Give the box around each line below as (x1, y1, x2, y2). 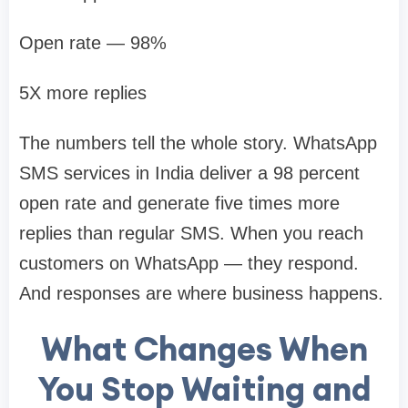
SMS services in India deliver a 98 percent (19, 163, 360, 184)
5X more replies (19, 83, 147, 104)
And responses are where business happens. (19, 283, 383, 304)
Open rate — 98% (19, 33, 167, 54)
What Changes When (40, 328, 368, 371)
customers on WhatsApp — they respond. (19, 253, 359, 274)
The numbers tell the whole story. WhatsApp (19, 133, 377, 154)
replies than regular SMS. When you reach (19, 223, 363, 244)
